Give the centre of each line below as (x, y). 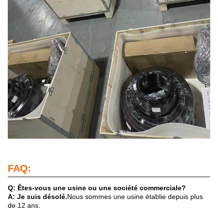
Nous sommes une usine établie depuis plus (135, 197)
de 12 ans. (24, 206)
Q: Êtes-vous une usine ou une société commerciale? (97, 188)
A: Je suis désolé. (37, 197)
